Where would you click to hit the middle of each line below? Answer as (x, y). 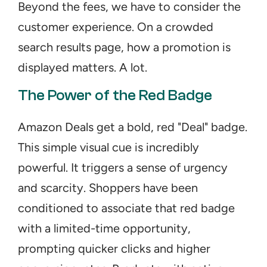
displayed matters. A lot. (83, 67)
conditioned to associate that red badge (126, 208)
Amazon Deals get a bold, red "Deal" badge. (133, 127)
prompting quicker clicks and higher (114, 249)
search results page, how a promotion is (124, 47)
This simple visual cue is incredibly (108, 147)
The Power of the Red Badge (115, 95)
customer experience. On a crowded (116, 27)
